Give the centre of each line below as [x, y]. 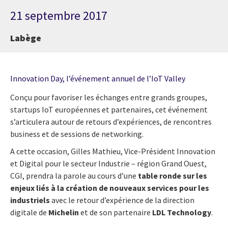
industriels [30, 200]
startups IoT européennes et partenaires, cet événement [109, 109]
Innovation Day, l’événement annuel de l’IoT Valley [98, 78]
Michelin [64, 212]
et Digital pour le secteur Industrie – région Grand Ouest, [108, 163]
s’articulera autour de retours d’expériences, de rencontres [111, 121]
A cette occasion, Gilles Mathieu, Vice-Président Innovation [113, 151]
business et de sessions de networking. [77, 134]
